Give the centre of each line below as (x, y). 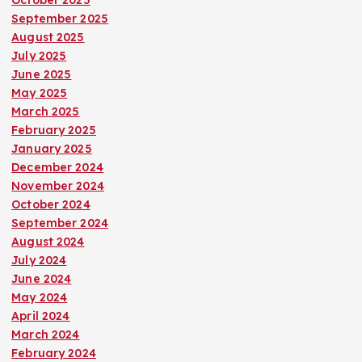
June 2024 (42, 279)
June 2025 (42, 75)
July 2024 (39, 261)
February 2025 (54, 130)
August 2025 (48, 38)
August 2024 (48, 242)
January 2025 (52, 149)
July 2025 (39, 56)
